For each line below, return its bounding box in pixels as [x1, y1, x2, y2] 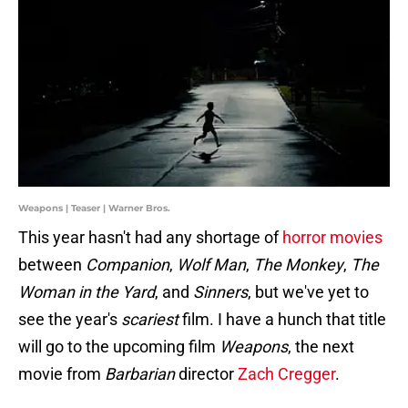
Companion [86, 255, 169, 275]
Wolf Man [177, 255, 246, 275]
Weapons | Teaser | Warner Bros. [18, 202, 170, 215]
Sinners [193, 282, 248, 302]
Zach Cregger [238, 364, 335, 384]
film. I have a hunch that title [178, 310, 386, 330]
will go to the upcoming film [18, 337, 219, 357]
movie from [18, 364, 105, 384]
